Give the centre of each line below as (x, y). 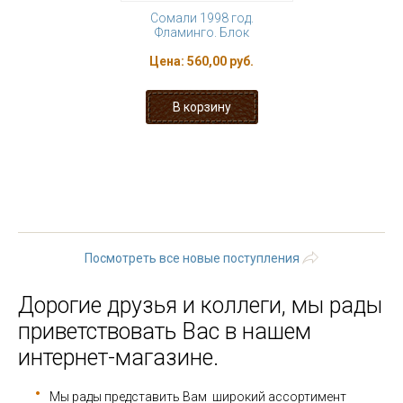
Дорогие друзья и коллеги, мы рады (200, 305)
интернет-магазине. (118, 358)
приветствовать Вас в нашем (165, 331)
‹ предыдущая (215, 169)
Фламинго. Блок (201, 32)
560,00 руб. (220, 61)
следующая (342, 203)
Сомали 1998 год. (201, 18)
